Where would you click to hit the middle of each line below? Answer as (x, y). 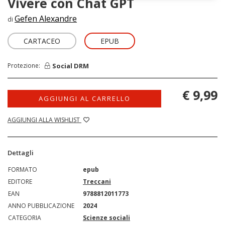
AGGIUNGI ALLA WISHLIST (44, 120)
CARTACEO (42, 41)
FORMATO (23, 170)
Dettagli (21, 153)
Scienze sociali (106, 218)
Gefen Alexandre (46, 19)
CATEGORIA (25, 218)
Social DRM (71, 66)
